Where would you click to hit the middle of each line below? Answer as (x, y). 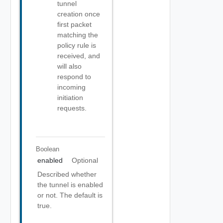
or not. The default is (70, 195)
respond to (74, 77)
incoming (71, 87)
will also (69, 66)
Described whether (67, 174)
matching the (78, 35)
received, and (79, 56)
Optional (85, 160)
